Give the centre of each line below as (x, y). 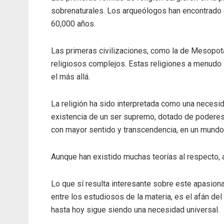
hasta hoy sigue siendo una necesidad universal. (135, 209)
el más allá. (70, 76)
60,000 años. (73, 23)
